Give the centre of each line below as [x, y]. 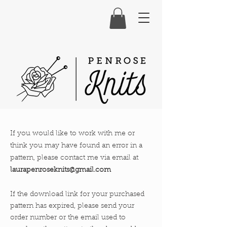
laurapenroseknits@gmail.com [61, 170]
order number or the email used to [68, 218]
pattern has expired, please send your [72, 206]
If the [20, 194]
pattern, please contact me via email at [74, 158]
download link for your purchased [87, 194]
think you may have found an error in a [76, 146]
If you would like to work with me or [72, 134]
